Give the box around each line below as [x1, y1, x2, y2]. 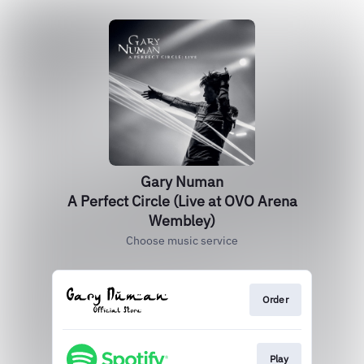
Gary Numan [141, 172, 223, 191]
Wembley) [149, 211, 215, 230]
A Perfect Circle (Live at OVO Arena [67, 192, 297, 210]
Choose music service [126, 233, 238, 248]
